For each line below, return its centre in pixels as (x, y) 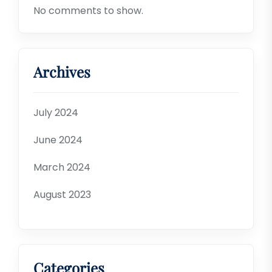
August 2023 (62, 194)
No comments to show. (88, 10)
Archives (62, 71)
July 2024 (56, 112)
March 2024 (62, 167)
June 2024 (58, 140)
